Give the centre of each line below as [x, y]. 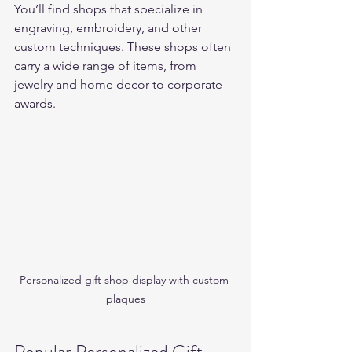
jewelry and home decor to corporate [120, 84]
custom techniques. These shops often [124, 47]
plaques [126, 298]
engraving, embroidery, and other [110, 28]
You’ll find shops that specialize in [110, 9]
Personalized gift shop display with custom [126, 279]
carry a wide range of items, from [107, 66]
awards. [35, 103]
